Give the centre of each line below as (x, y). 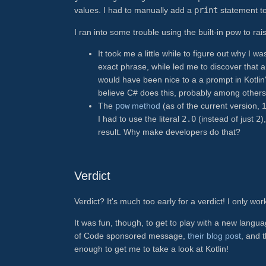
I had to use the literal (140, 118)
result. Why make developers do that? (169, 132)
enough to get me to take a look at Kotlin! (151, 249)
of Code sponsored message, (131, 236)
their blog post (214, 236)
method (145, 105)
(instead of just (226, 118)
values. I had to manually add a (134, 10)
